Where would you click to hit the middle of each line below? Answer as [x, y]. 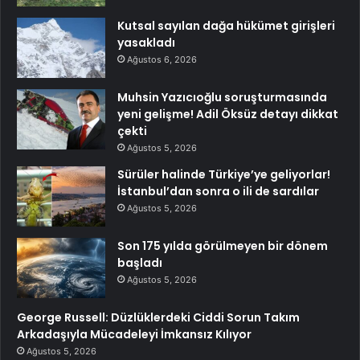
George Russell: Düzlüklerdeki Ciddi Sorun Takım [158, 318]
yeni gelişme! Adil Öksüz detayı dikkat [228, 115]
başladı [140, 263]
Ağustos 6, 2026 [162, 60]
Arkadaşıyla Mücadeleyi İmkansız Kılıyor [134, 335]
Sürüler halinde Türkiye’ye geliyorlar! [224, 175]
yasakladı [146, 43]
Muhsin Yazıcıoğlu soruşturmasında [222, 98]
